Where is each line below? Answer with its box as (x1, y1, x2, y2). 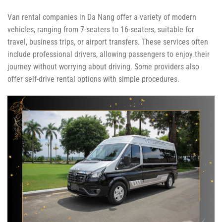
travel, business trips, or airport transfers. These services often (7, 37, 208, 47)
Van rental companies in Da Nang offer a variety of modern (7, 12, 196, 22)
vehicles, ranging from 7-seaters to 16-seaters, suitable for (7, 25, 194, 35)
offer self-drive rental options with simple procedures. (7, 74, 179, 84)
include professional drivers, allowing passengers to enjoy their (7, 50, 210, 59)
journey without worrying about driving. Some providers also (7, 62, 199, 72)
